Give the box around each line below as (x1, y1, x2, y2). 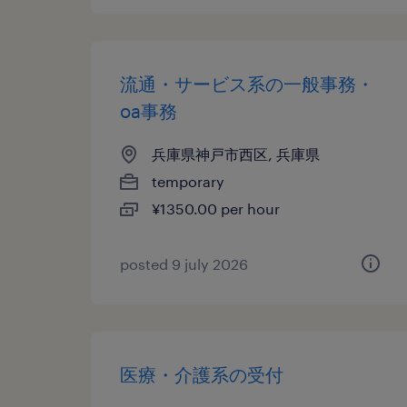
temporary (152, 173, 224, 190)
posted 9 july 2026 (120, 255, 248, 273)
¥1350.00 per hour (152, 200, 280, 217)
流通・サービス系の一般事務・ (120, 73, 374, 94)
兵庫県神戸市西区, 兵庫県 (152, 145, 320, 163)
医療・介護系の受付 (120, 363, 283, 385)
